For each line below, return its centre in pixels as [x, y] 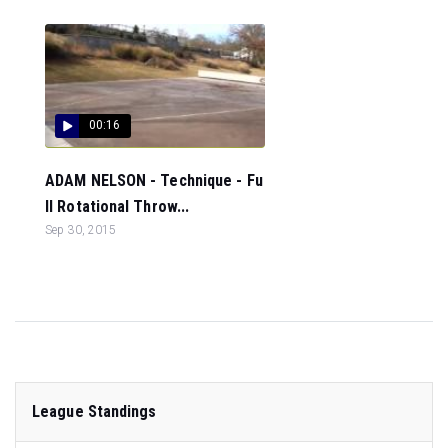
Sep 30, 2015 [81, 230]
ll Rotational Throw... [117, 206]
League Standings [94, 411]
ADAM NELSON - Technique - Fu [154, 180]
